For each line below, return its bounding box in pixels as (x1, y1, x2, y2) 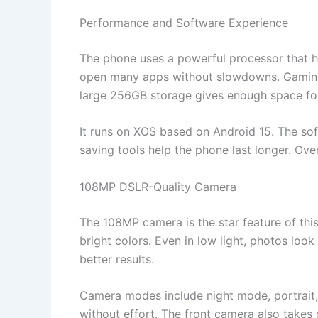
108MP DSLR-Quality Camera (79, 179, 236, 194)
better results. (79, 251, 154, 266)
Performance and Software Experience (79, 15, 288, 30)
